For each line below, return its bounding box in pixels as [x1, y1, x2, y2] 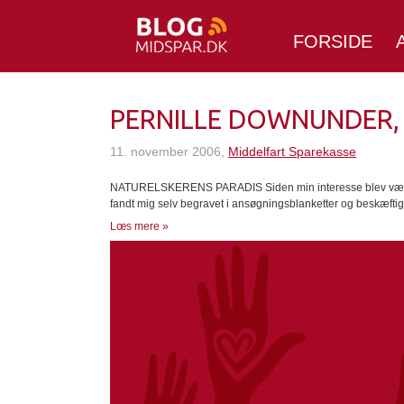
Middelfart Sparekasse [228, 144, 356, 159]
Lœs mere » [110, 220, 169, 233]
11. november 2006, [110, 144, 228, 159]
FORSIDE [293, 32, 372, 51]
